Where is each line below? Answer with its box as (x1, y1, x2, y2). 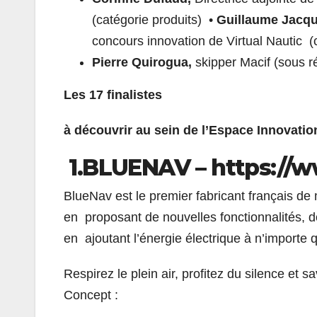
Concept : (64, 287, 122, 302)
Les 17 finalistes (64, 87, 166, 102)
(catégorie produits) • (92, 12, 217, 27)
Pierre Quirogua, (92, 54, 195, 69)
